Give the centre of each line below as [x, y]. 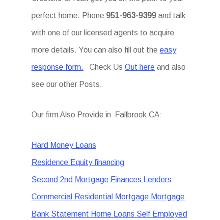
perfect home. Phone [69, 15]
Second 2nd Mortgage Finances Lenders [102, 179]
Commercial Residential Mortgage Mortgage [108, 197]
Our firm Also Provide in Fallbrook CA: [97, 115]
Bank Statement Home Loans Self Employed [110, 214]
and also [170, 67]
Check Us [104, 67]
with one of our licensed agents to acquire [103, 33]
